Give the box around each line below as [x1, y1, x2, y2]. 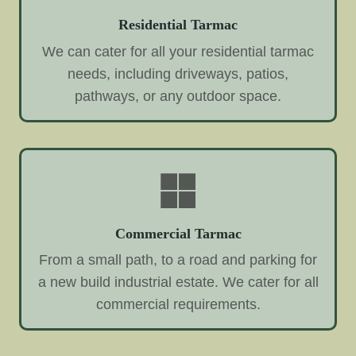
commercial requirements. [95, 296, 261, 313]
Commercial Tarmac [114, 225, 242, 242]
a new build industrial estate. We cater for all [37, 274, 319, 291]
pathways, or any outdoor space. [75, 87, 281, 104]
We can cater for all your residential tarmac [42, 43, 314, 60]
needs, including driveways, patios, [68, 65, 288, 82]
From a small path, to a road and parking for [39, 252, 317, 269]
